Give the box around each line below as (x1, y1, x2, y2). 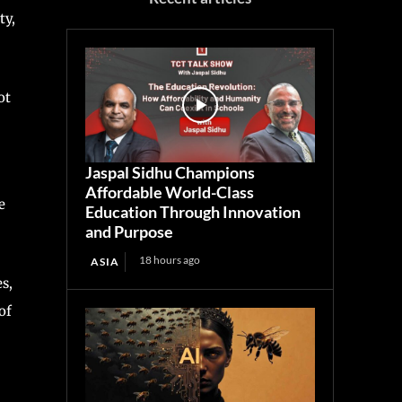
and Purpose (85, 222, 174, 242)
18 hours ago (139, 253, 201, 267)
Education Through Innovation (85, 202, 301, 223)
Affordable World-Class (85, 182, 255, 203)
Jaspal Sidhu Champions (85, 162, 256, 183)
